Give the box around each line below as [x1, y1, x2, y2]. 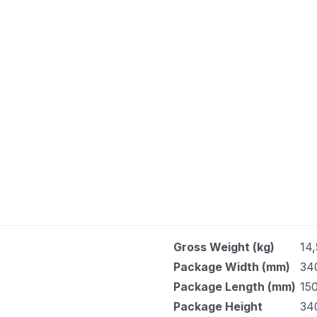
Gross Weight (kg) [173, 239, 275, 254]
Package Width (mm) [173, 259, 290, 274]
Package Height [173, 299, 263, 313]
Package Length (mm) [173, 279, 296, 294]
